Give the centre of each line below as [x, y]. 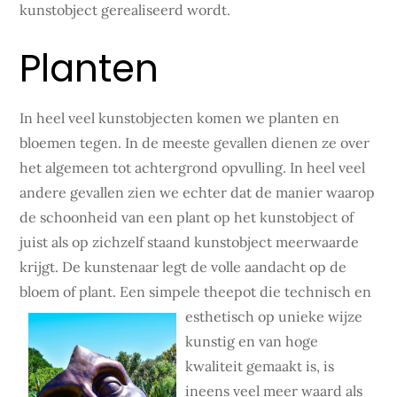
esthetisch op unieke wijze [274, 316]
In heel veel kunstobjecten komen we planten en [180, 118]
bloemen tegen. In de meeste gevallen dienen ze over [195, 143]
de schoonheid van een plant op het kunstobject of [187, 217]
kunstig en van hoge [252, 341]
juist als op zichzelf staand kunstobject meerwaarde [190, 242]
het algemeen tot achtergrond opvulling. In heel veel [193, 167]
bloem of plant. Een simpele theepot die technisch [186, 292]
